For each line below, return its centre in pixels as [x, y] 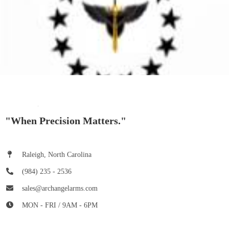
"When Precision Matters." [66, 120]
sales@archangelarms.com [60, 188]
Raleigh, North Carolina [56, 154]
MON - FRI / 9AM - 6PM [60, 205]
